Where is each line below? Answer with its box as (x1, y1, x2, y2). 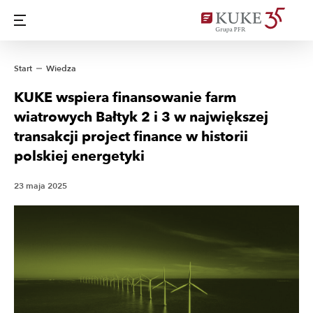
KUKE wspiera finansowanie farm (14, 88, 236, 107)
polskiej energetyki (14, 147, 145, 166)
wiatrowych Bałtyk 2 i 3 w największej (14, 108, 268, 126)
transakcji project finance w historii (14, 127, 248, 146)
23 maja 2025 (14, 180, 67, 191)
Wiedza (46, 63, 76, 74)
